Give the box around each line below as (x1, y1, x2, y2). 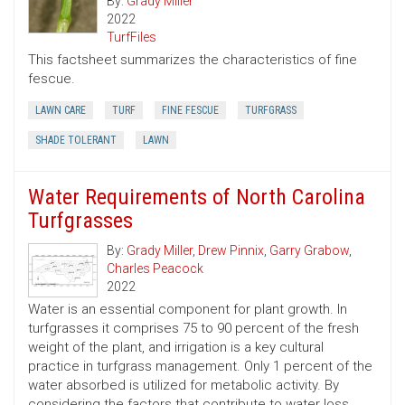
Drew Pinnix (198, 243, 264, 259)
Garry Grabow (269, 243, 349, 259)
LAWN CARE (35, 104, 86, 118)
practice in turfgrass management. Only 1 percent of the (28, 358, 372, 375)
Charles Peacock (107, 261, 203, 277)
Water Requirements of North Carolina (28, 184, 365, 211)
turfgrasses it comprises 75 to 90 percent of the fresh (28, 320, 359, 337)
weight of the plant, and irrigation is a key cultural (28, 339, 324, 356)
